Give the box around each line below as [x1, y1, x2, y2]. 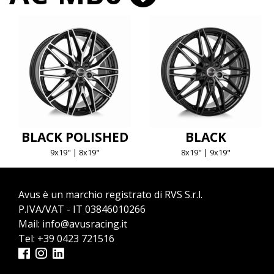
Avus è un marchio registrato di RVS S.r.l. [18, 188, 202, 202]
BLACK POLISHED [21, 128, 128, 146]
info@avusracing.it [42, 217, 127, 231]
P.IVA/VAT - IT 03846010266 [18, 202, 146, 217]
